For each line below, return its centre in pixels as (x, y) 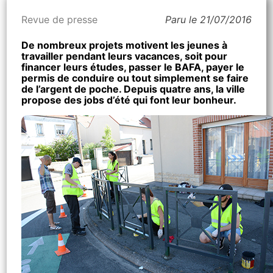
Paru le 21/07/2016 (208, 19)
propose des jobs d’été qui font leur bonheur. (129, 100)
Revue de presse (60, 19)
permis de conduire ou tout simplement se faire (135, 78)
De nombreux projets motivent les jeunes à (125, 45)
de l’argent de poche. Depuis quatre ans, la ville (133, 89)
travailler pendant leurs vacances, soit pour (125, 56)
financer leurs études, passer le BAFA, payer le (133, 67)
